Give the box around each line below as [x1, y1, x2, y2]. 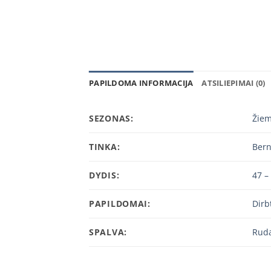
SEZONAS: [89, 113, 134, 125]
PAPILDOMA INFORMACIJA [89, 77, 194, 89]
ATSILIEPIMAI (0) [201, 77, 266, 89]
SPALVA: [89, 226, 128, 238]
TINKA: [89, 141, 120, 153]
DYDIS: [89, 169, 120, 181]
